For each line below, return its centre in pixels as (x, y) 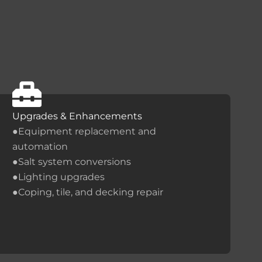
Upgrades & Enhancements (77, 116)
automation (40, 146)
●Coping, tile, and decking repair (87, 192)
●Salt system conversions (71, 161)
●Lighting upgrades (58, 177)
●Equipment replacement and (84, 131)
